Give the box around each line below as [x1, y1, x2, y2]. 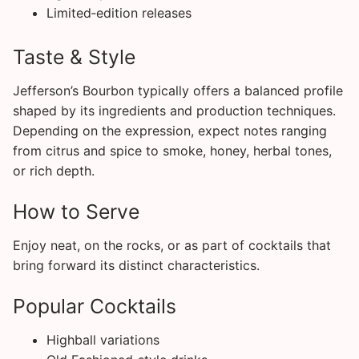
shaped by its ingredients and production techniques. [13, 102, 336, 119]
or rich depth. [13, 162, 95, 179]
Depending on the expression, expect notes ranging [13, 122, 327, 139]
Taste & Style [13, 45, 135, 70]
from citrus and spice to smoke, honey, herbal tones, [13, 142, 332, 159]
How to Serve [13, 200, 139, 224]
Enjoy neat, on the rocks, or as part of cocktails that [13, 236, 331, 253]
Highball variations [46, 331, 159, 348]
